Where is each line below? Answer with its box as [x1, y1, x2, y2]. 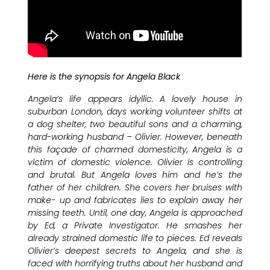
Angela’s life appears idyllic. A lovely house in [28, 92, 242, 105]
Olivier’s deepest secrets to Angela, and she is [28, 244, 242, 257]
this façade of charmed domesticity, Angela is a [28, 143, 242, 155]
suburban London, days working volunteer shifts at [28, 105, 242, 118]
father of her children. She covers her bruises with [28, 181, 242, 193]
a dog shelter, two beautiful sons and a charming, [28, 118, 242, 130]
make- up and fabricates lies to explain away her [28, 193, 242, 206]
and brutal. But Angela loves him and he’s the [28, 168, 242, 181]
